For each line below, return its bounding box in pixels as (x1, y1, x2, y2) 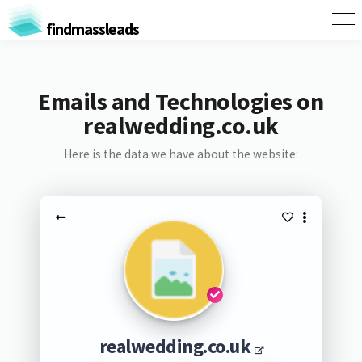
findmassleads (43, 18, 139, 39)
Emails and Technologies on (38, 86, 324, 116)
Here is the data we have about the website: (63, 146, 298, 162)
